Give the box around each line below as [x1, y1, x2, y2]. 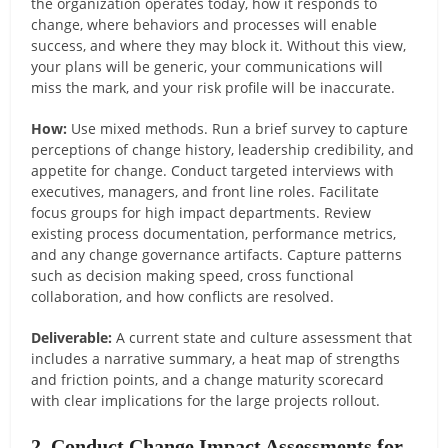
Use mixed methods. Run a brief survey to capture [67, 118, 409, 138]
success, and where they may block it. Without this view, [31, 35, 407, 55]
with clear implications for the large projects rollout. [31, 390, 381, 410]
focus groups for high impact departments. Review [31, 202, 372, 222]
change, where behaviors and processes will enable [31, 14, 378, 34]
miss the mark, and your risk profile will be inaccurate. [31, 77, 396, 97]
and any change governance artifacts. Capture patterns [31, 244, 403, 264]
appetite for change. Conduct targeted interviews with [31, 160, 395, 180]
